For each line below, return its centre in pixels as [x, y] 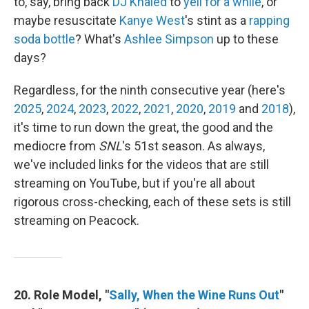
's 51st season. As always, [193, 146]
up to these [246, 39]
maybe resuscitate [67, 20]
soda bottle [44, 39]
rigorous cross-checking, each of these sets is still [152, 202]
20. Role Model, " [61, 295]
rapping [269, 20]
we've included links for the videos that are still [141, 165]
